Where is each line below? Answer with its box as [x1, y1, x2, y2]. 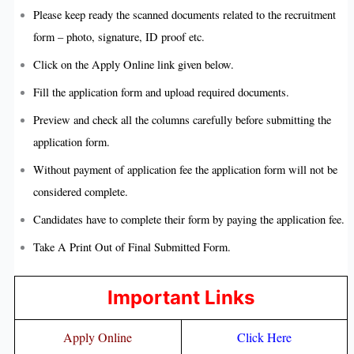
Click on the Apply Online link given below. [32, 57, 234, 73]
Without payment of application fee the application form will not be [32, 162, 337, 178]
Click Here [236, 328, 292, 345]
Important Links [107, 285, 254, 309]
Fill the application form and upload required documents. [32, 85, 289, 100]
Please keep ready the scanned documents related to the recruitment [32, 7, 336, 23]
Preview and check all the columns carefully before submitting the [32, 112, 331, 128]
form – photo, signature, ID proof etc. [32, 29, 205, 45]
